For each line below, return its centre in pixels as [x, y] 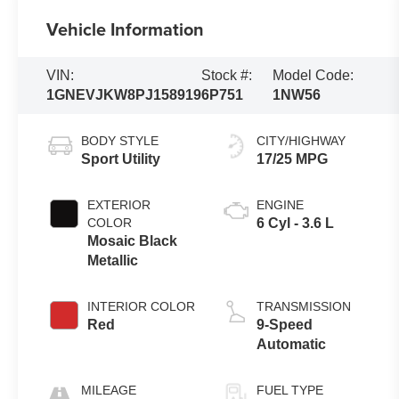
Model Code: [313, 75]
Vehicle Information [126, 28]
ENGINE [281, 204]
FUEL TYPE [290, 390]
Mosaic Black [133, 240]
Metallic [113, 260]
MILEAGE [109, 390]
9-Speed [285, 324]
